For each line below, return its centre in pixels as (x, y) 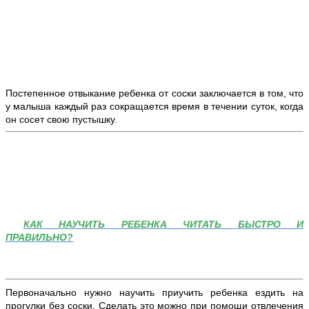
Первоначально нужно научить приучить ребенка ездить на (154, 293)
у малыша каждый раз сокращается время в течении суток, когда (154, 107)
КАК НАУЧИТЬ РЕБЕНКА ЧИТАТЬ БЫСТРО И (163, 225)
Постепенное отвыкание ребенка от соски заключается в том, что (154, 93)
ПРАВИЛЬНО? (39, 238)
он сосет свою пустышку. (63, 120)
